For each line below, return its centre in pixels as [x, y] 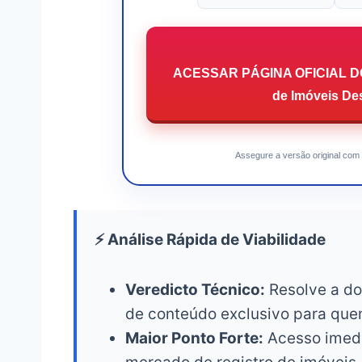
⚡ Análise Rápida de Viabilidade [210, 240]
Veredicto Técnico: [195, 290]
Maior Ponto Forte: [194, 339]
